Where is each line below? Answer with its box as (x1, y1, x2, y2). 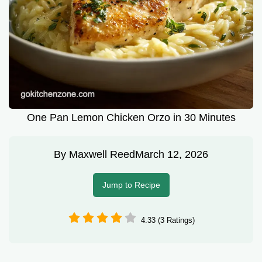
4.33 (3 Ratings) (141, 215, 195, 225)
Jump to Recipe (102, 180, 160, 190)
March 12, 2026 (135, 149, 208, 161)
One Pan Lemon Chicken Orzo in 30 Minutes (26, 112, 236, 124)
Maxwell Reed (69, 149, 135, 161)
